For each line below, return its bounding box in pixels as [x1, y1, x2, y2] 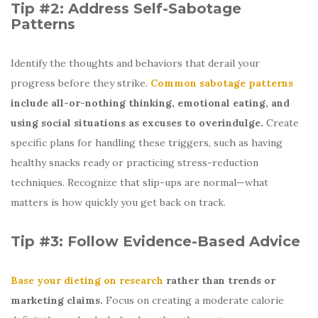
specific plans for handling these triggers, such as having [11, 136, 283, 149]
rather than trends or [163, 273, 275, 287]
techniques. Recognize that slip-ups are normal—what [11, 175, 268, 189]
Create [263, 116, 299, 129]
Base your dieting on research [11, 273, 163, 287]
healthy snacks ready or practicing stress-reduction [11, 155, 258, 169]
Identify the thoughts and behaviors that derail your [11, 56, 260, 70]
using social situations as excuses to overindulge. [11, 116, 263, 129]
